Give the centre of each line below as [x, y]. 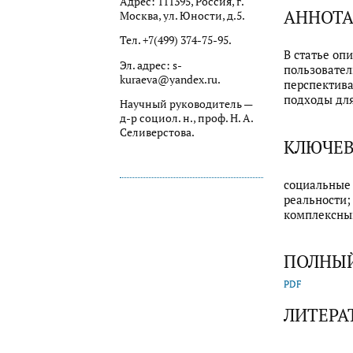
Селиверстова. [157, 133]
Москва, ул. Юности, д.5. [182, 15]
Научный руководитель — [186, 104]
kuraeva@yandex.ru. [170, 79]
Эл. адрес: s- [151, 65]
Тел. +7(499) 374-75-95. [176, 41]
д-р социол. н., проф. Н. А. [186, 119]
